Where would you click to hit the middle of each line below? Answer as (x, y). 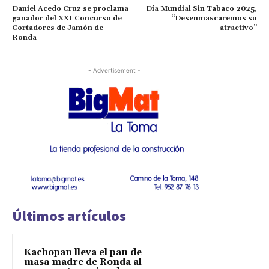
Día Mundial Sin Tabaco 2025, (201, 9)
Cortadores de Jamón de (58, 28)
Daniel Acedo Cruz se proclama (70, 9)
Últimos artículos (69, 216)
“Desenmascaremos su (214, 19)
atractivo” (238, 28)
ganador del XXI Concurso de (67, 19)
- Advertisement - (114, 71)
